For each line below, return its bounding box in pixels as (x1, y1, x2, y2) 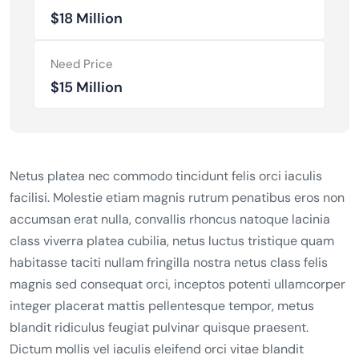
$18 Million (50, 8, 123, 28)
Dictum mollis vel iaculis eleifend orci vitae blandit (10, 340, 304, 357)
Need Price (50, 55, 113, 72)
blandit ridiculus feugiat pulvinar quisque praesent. (10, 318, 309, 336)
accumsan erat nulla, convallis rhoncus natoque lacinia (10, 210, 330, 228)
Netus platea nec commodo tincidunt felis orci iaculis (10, 167, 322, 184)
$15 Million (50, 77, 123, 97)
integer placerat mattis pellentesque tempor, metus (10, 296, 314, 314)
